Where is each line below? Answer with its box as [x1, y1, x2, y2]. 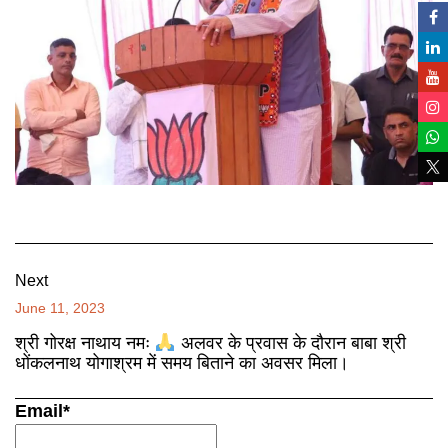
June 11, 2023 [15, 300, 105, 316]
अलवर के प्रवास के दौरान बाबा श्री [175, 333, 406, 354]
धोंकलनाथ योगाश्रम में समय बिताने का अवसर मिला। [15, 353, 349, 374]
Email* [15, 401, 70, 422]
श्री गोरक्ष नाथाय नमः [15, 333, 155, 354]
